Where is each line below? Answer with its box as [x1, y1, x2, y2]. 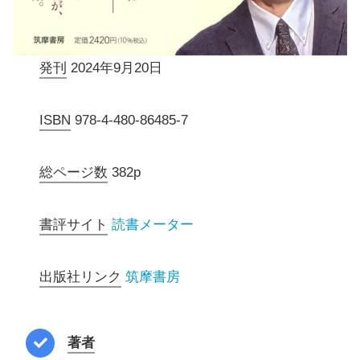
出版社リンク [39, 269, 122, 285]
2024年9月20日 [67, 60, 163, 76]
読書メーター [112, 217, 194, 233]
